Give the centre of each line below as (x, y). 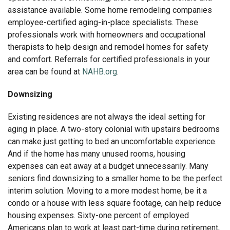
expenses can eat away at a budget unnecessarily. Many (108, 166)
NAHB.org (100, 71)
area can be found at (45, 71)
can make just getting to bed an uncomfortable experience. (112, 141)
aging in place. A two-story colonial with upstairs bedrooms (114, 129)
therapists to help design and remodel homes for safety (108, 47)
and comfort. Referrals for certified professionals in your (109, 59)
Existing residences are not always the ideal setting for (107, 117)
